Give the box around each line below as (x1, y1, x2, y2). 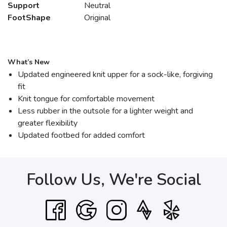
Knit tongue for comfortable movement (18, 93, 155, 104)
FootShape (8, 12, 51, 23)
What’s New (8, 57, 50, 67)
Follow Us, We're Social (26, 169, 201, 191)
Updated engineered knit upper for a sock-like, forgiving (18, 69, 213, 80)
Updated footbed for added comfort (18, 130, 145, 141)
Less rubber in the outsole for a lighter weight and (18, 105, 193, 117)
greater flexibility (18, 118, 78, 129)
